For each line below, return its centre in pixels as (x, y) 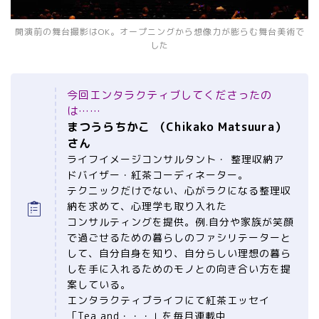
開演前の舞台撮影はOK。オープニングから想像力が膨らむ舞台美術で (159, 32)
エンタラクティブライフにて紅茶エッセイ (168, 300)
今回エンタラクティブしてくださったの (169, 95)
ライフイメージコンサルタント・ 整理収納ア (176, 159)
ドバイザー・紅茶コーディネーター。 (158, 175)
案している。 (99, 285)
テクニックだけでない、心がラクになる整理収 (179, 191)
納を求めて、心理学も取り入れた (147, 206)
